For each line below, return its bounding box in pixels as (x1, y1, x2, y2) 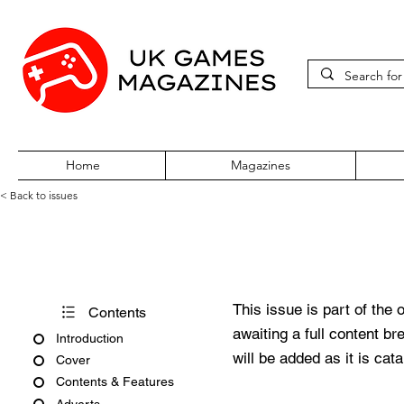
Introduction (56, 331, 124, 345)
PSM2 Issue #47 (54, 235, 245, 266)
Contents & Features (56, 374, 174, 390)
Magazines (231, 157, 290, 173)
